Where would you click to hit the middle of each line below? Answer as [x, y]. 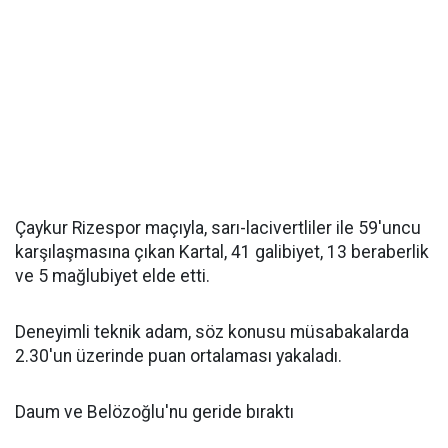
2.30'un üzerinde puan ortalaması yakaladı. [178, 356]
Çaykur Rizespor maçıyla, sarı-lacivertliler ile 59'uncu [218, 228]
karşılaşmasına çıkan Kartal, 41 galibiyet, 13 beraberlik [222, 252]
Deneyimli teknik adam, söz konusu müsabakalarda [212, 332]
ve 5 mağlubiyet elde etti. [112, 276]
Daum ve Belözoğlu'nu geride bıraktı [154, 412]
